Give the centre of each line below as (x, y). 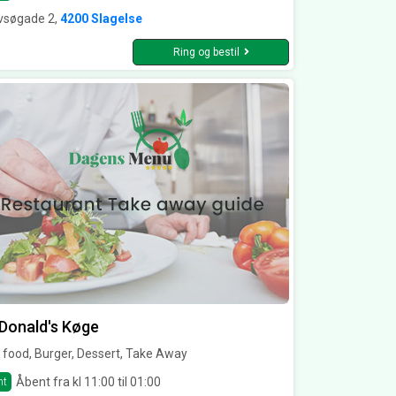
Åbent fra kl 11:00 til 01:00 (88, 381)
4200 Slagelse (101, 19)
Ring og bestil (206, 53)
